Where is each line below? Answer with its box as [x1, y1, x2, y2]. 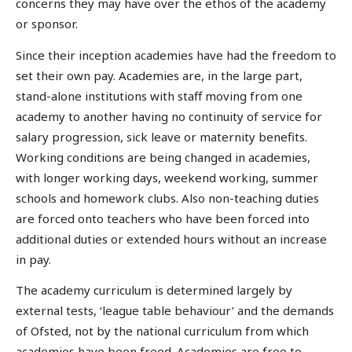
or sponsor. [16, 16, 78, 32]
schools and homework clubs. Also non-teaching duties [16, 189, 319, 206]
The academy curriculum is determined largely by [16, 282, 292, 299]
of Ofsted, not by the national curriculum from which [16, 323, 309, 339]
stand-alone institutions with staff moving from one [16, 87, 302, 104]
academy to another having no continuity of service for [16, 108, 322, 124]
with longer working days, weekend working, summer [16, 169, 318, 185]
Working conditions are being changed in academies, [16, 148, 310, 165]
